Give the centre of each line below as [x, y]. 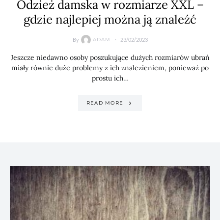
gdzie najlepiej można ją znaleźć [110, 19]
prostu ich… [110, 78]
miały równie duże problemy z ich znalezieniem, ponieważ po [110, 68]
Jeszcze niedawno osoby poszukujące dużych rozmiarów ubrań [110, 57]
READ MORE [105, 103]
